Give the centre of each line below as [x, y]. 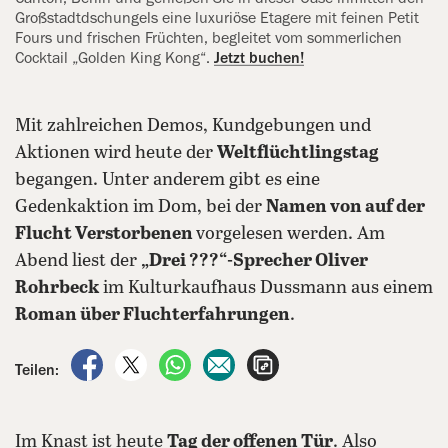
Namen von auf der [345, 207]
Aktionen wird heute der [116, 153]
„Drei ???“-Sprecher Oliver [254, 261]
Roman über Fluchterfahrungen [152, 315]
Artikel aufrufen [333, 359]
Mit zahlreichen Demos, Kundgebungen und [193, 126]
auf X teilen [190, 359]
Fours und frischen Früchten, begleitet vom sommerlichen [208, 38]
